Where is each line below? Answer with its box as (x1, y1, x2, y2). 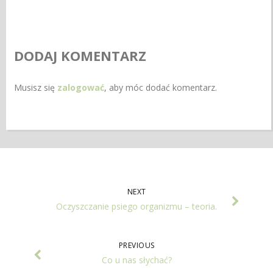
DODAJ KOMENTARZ (14, 46, 147, 65)
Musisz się (14, 81, 58, 93)
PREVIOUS (118, 239, 155, 250)
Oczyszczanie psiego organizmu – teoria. (56, 200, 217, 212)
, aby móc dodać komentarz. (104, 81, 218, 93)
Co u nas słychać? (101, 253, 172, 266)
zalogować (57, 81, 105, 93)
